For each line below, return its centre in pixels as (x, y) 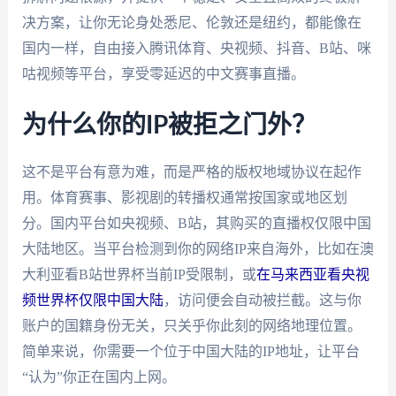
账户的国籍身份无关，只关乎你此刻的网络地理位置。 (191, 325)
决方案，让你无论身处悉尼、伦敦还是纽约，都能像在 (191, 23)
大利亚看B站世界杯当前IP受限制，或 (139, 274)
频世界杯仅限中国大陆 (92, 300)
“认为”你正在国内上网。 (99, 377)
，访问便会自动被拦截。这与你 (262, 300)
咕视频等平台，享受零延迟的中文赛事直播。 (163, 74)
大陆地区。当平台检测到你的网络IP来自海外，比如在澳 (198, 248)
